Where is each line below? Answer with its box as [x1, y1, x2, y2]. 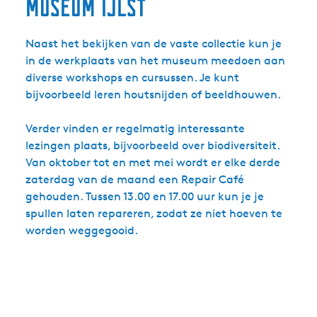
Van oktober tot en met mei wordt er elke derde [25, 156, 280, 169]
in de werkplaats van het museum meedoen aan [25, 54, 285, 67]
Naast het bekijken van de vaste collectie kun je [25, 37, 282, 50]
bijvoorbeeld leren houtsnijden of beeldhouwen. [25, 88, 281, 101]
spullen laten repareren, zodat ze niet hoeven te [25, 207, 282, 220]
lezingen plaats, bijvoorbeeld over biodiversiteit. [25, 139, 279, 152]
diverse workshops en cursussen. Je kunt [25, 71, 239, 84]
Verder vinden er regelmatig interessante [25, 122, 245, 135]
